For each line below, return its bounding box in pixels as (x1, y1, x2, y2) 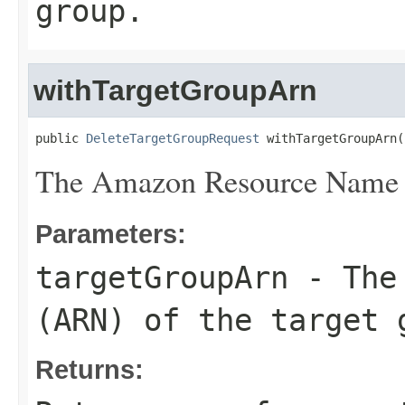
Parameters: (35, 219, 186, 249)
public (35, 131, 86, 146)
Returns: (35, 354, 144, 384)
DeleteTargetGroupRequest (86, 131, 259, 146)
